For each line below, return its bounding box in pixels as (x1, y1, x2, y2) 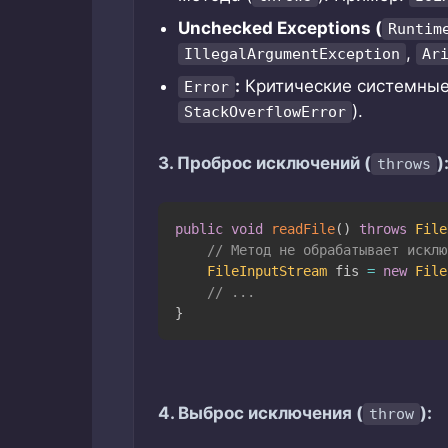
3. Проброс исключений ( (158, 153, 371, 174)
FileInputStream (206, 262, 327, 279)
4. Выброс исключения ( (158, 403, 363, 424)
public (174, 220, 223, 237)
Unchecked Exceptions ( (178, 18, 382, 39)
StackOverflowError (184, 103, 346, 122)
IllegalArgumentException (184, 45, 400, 64)
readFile (270, 220, 335, 237)
